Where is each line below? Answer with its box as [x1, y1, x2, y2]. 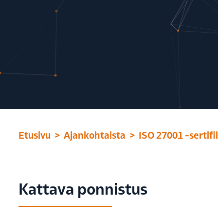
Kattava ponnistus [18, 180, 147, 198]
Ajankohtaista [64, 129, 126, 141]
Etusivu [18, 129, 51, 141]
